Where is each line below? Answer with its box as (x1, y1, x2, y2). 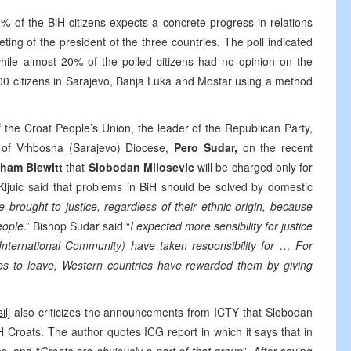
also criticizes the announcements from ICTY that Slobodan (9, 304, 313, 320)
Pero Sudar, (174, 139, 243, 155)
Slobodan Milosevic (88, 159, 197, 175)
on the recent (242, 139, 313, 155)
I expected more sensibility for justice (130, 218, 313, 233)
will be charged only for (197, 159, 313, 175)
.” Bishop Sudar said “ (24, 218, 130, 233)
